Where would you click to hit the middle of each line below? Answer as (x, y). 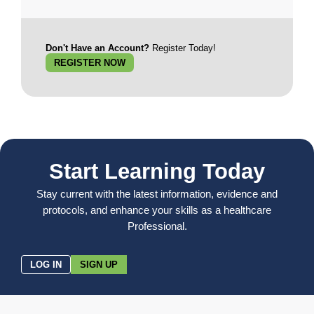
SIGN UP (99, 264)
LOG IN (46, 264)
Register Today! (183, 48)
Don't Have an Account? (97, 48)
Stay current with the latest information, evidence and (157, 193)
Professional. (157, 226)
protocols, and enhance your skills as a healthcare (157, 210)
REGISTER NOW (90, 62)
